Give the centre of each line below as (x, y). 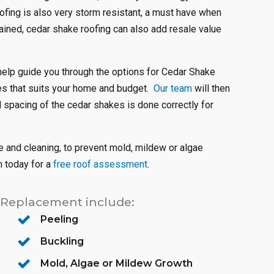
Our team (173, 88)
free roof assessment (100, 164)
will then (211, 88)
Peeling (60, 219)
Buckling (62, 241)
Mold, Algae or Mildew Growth (117, 263)
